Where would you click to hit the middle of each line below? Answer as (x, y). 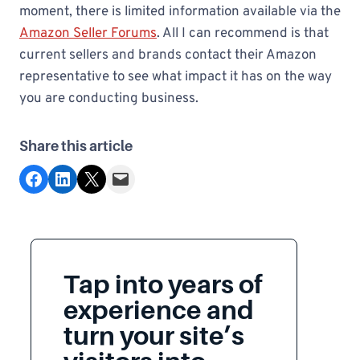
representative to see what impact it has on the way (176, 77)
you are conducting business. (109, 99)
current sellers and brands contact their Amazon (168, 55)
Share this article (76, 146)
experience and (159, 310)
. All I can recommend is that (243, 34)
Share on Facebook (29, 178)
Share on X (87, 178)
